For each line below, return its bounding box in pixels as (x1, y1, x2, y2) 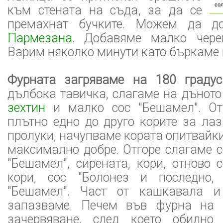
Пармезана (7, 31, 72, 45)
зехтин (7, 101, 45, 115)
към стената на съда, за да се (7, 3, 202, 17)
